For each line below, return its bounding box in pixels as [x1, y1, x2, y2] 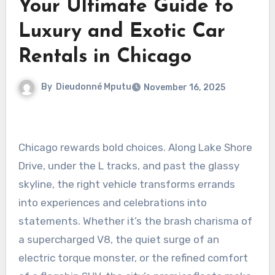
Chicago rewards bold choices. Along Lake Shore [18, 141, 252, 154]
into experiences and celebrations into [18, 196, 207, 209]
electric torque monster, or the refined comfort [18, 252, 248, 265]
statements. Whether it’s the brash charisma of [18, 215, 252, 228]
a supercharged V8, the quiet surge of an [18, 233, 219, 246]
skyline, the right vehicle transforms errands [18, 178, 235, 191]
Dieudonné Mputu [55, 82, 131, 93]
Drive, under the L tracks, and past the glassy [18, 160, 239, 172]
